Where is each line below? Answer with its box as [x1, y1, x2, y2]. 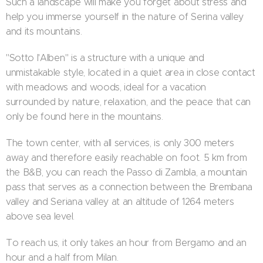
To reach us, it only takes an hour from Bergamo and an [6, 237, 247, 248]
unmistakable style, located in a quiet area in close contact [6, 67, 255, 78]
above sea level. [6, 211, 75, 222]
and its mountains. [6, 26, 82, 37]
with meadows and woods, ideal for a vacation [6, 82, 206, 93]
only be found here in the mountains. [6, 111, 163, 122]
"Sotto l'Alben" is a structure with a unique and [6, 52, 204, 63]
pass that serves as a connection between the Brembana [6, 181, 253, 193]
